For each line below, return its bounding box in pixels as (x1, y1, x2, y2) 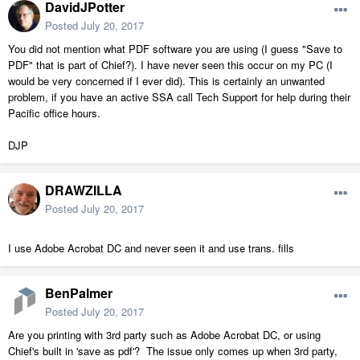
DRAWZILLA (45, 181, 122, 200)
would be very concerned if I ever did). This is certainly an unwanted (8, 73, 325, 89)
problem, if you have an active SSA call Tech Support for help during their (8, 89, 350, 105)
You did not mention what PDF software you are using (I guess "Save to (8, 41, 342, 57)
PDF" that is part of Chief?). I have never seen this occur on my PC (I (8, 57, 333, 73)
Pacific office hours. (8, 105, 100, 121)
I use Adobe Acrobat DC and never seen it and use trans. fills (8, 240, 294, 256)
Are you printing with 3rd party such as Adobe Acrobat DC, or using (8, 327, 321, 343)
